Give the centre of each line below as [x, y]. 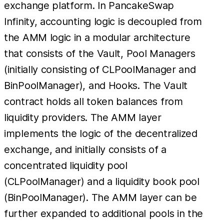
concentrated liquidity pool [66, 165]
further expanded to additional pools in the [104, 213]
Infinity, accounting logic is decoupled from [103, 21]
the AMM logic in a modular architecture [97, 37]
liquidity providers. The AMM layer [83, 117]
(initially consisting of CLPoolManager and [100, 69]
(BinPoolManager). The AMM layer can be [100, 197]
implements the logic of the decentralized [101, 133]
